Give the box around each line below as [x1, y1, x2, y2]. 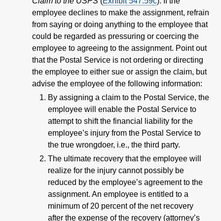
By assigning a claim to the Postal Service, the [48, 93, 209, 102]
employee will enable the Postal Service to [48, 105, 196, 113]
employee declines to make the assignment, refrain [32, 8, 209, 17]
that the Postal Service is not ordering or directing [32, 55, 203, 64]
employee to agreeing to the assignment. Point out [32, 43, 207, 52]
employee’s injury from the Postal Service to [48, 128, 201, 137]
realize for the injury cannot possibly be [48, 166, 184, 175]
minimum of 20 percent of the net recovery [48, 201, 193, 210]
